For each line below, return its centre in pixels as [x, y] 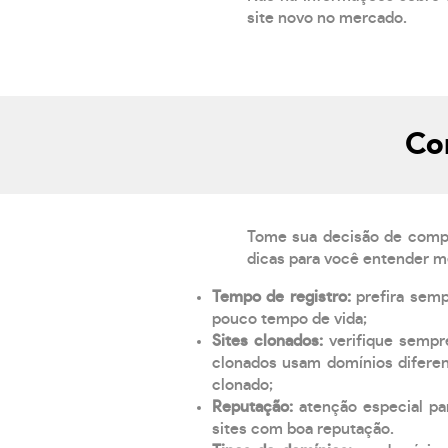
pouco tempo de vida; [289, 319]
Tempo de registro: [284, 297]
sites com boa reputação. [303, 429]
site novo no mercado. [327, 18]
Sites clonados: [270, 341]
